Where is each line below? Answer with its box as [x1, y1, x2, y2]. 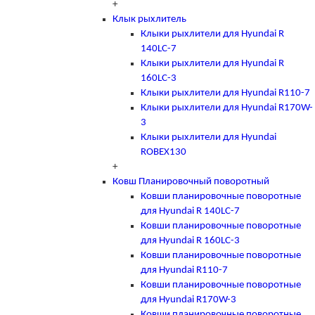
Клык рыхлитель [112, 13, 186, 25]
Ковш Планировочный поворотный [112, 176, 269, 187]
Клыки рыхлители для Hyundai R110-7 [141, 87, 310, 98]
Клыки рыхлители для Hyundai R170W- [141, 102, 313, 113]
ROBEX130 [141, 146, 186, 157]
